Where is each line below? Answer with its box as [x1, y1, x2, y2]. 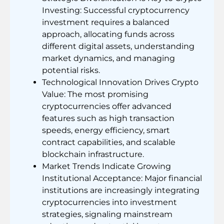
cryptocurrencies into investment [42, 197, 177, 207]
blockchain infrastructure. [42, 149, 144, 159]
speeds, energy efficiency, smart [42, 125, 170, 135]
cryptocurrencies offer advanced [42, 101, 171, 111]
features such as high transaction [42, 113, 174, 123]
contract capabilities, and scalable [42, 137, 175, 147]
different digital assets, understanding [42, 41, 194, 51]
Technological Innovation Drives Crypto [42, 77, 198, 87]
